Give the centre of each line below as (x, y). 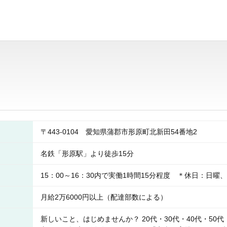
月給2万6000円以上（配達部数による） (104, 197)
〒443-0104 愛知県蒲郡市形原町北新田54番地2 (122, 132)
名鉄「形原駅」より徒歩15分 (87, 154)
